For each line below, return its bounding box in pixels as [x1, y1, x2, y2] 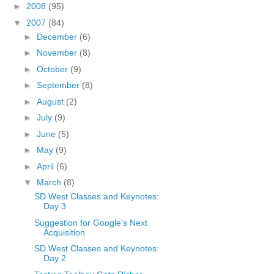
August [36, 96, 66, 106]
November [36, 48, 80, 57]
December [36, 31, 80, 42]
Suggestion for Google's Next [34, 217, 147, 228]
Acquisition [43, 227, 85, 237]
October [36, 64, 70, 74]
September [36, 80, 82, 90]
